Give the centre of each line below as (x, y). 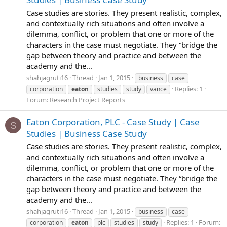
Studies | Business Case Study (87, 133)
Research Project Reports (87, 100)
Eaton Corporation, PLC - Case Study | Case (113, 122)
